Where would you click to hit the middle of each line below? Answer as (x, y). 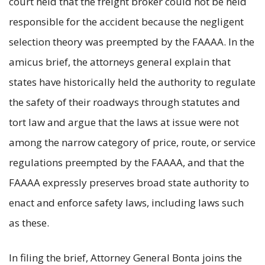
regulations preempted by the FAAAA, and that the (127, 162)
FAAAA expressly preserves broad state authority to (129, 182)
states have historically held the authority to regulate (132, 82)
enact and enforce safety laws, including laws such (126, 202)
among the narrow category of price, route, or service (132, 142)
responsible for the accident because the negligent (126, 21)
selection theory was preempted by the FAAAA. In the (132, 41)
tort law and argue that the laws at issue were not (124, 122)
